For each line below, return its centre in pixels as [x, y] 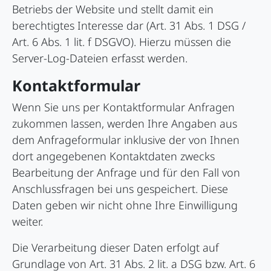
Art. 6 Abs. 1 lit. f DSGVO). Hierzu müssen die [122, 42]
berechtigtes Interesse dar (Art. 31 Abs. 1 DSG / [129, 26]
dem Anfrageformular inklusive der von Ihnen [126, 140]
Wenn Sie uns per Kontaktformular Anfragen [123, 107]
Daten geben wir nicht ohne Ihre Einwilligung [125, 205]
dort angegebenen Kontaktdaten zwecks [113, 156]
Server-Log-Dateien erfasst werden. [100, 58]
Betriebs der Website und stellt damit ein [113, 9]
